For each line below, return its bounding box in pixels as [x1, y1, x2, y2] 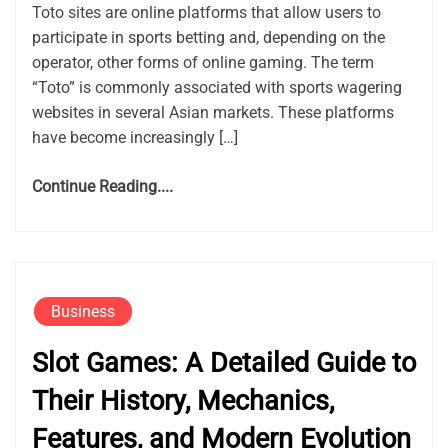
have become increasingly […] [32, 128, 238, 148]
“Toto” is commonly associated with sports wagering [32, 78, 402, 98]
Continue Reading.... [32, 177, 173, 197]
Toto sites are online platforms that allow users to [32, 3, 381, 23]
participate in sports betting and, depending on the [32, 28, 385, 48]
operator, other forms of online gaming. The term [32, 53, 374, 73]
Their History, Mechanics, [32, 385, 334, 418]
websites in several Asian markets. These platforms [32, 103, 394, 123]
